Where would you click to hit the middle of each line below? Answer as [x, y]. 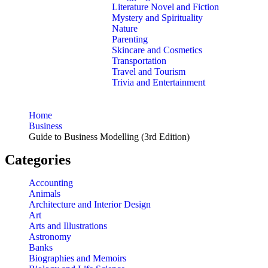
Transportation [139, 61]
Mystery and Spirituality [157, 18]
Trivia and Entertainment [159, 83]
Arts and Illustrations [68, 226]
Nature [125, 29]
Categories [38, 160]
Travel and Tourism [149, 72]
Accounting [51, 183]
